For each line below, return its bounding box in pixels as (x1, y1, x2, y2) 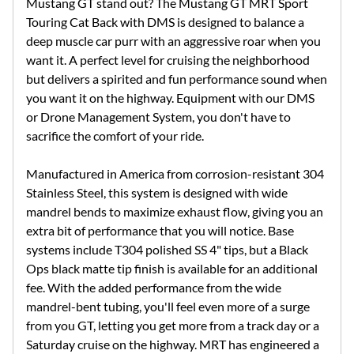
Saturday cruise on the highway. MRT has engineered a (26, 337, 319, 352)
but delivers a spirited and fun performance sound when (26, 71, 327, 87)
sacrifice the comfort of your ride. (26, 128, 204, 144)
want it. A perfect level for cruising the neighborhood (26, 52, 310, 68)
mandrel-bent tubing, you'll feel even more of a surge (26, 299, 310, 314)
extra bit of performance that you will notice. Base (26, 223, 294, 239)
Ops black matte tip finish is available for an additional (26, 261, 318, 277)
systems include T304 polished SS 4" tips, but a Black (26, 242, 308, 258)
